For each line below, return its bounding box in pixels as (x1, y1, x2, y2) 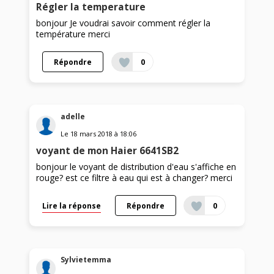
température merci (36, 28, 111, 40)
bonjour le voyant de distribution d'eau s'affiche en (36, 160, 237, 172)
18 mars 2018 (70, 128, 113, 138)
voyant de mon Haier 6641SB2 (36, 144, 179, 157)
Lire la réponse (42, 200, 102, 210)
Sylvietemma (61, 254, 112, 265)
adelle (61, 111, 86, 122)
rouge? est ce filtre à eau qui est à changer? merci (36, 171, 233, 183)
